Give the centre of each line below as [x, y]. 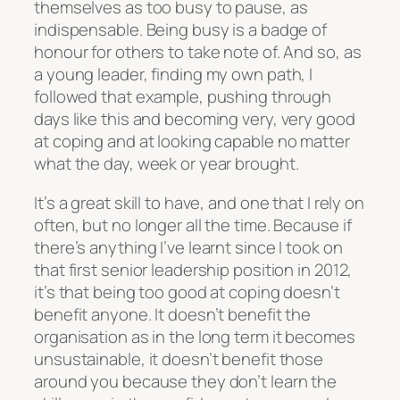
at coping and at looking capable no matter [192, 142]
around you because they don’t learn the [186, 381]
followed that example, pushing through [183, 97]
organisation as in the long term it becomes [195, 336]
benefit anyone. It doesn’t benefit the [173, 314]
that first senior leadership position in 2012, [193, 269]
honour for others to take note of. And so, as [198, 52]
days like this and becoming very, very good [195, 119]
